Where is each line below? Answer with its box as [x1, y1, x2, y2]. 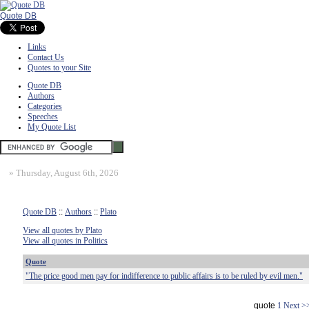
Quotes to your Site [28, 63, 91, 72]
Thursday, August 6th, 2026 [16, 168, 119, 178]
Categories [28, 101, 62, 111]
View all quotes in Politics [23, 236, 108, 246]
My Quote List [28, 122, 76, 132]
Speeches [28, 112, 58, 121]
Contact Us [28, 52, 64, 62]
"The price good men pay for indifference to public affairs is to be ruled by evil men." [26, 271, 303, 281]
